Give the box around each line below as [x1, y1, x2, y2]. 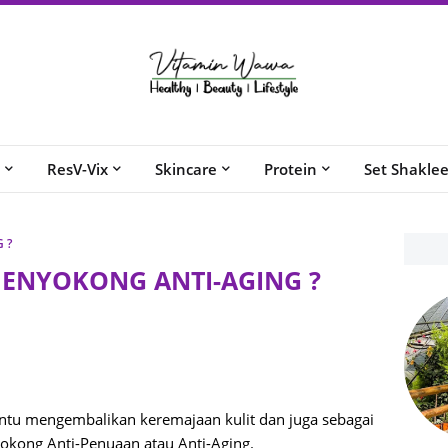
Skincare [154, 159, 217, 179]
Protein [263, 159, 317, 179]
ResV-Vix [46, 159, 108, 179]
